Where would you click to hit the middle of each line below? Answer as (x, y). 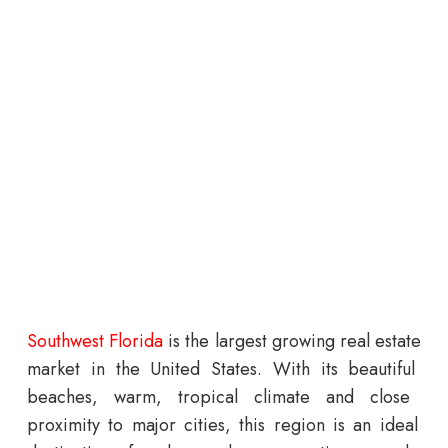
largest (238, 341)
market (53, 369)
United (170, 369)
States (228, 369)
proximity (63, 425)
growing (300, 341)
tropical (200, 397)
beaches (59, 397)
